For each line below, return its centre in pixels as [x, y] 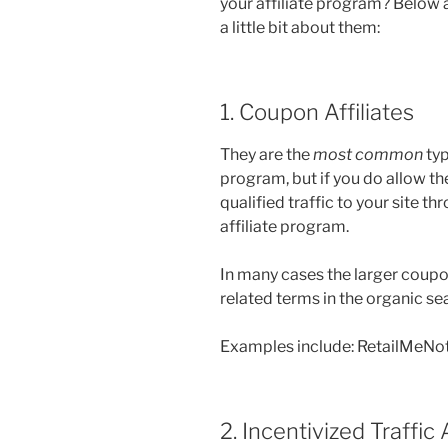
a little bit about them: [300, 27]
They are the [266, 155]
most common [368, 155]
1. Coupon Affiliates [317, 111]
